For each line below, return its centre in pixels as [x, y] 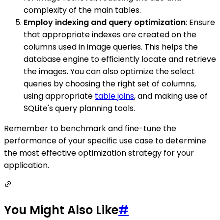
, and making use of [171, 96]
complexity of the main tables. [82, 10]
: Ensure [200, 22]
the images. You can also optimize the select [109, 71]
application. [27, 165]
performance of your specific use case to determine [105, 141]
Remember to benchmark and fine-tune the [90, 128]
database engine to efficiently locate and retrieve [120, 59]
